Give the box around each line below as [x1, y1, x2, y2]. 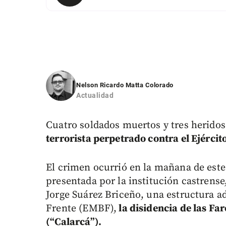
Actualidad [76, 91, 114, 100]
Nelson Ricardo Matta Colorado [76, 81, 174, 89]
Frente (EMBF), [46, 202, 117, 215]
